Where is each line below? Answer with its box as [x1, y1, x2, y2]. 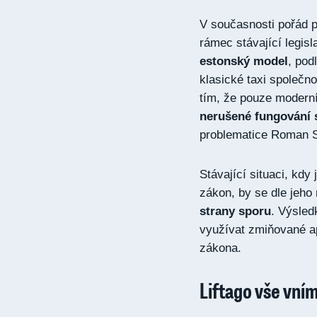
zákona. [200, 241, 241, 255]
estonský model [200, 54, 288, 68]
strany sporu [200, 204, 271, 218]
